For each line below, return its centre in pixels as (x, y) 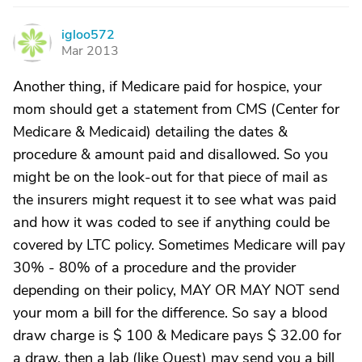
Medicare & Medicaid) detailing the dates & (150, 132)
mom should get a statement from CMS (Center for (176, 109)
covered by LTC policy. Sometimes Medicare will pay (179, 245)
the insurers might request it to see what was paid (175, 200)
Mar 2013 (90, 51)
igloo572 (88, 35)
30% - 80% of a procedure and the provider (154, 267)
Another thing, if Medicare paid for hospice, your (167, 86)
